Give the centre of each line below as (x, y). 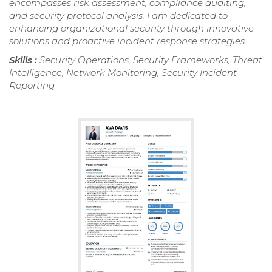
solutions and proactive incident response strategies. (128, 41)
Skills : (24, 60)
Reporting (32, 86)
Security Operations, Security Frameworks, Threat (151, 60)
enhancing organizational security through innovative (131, 29)
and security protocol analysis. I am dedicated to (118, 16)
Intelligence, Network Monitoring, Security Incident (123, 73)
